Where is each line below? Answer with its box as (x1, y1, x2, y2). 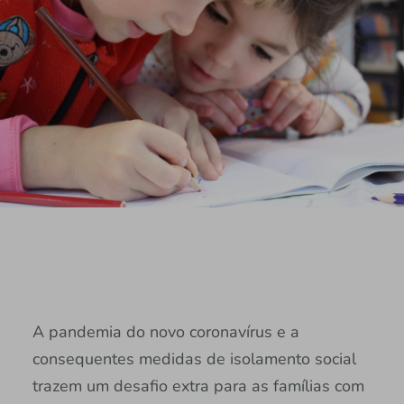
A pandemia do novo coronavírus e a (32, 320, 299, 343)
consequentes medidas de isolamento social (32, 347, 356, 370)
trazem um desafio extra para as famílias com (32, 374, 364, 397)
